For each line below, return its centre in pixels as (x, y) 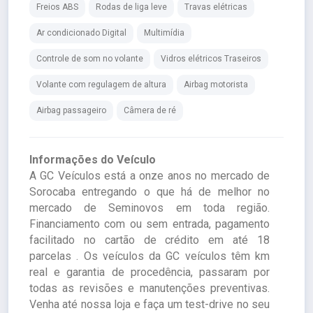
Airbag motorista (216, 85)
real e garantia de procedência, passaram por (150, 272)
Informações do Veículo (93, 160)
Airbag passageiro (71, 110)
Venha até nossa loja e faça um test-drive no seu (150, 304)
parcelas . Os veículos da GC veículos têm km (150, 256)
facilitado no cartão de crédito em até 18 (150, 240)
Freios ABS (57, 7)
